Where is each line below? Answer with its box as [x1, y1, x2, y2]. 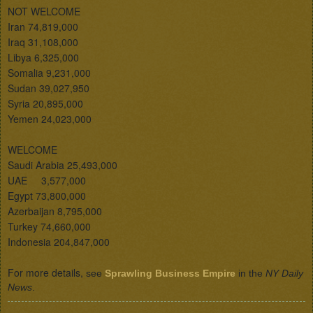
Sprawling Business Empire [105, 267, 235, 279]
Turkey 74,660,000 [8, 219, 91, 233]
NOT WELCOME [8, 3, 83, 18]
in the [235, 267, 265, 279]
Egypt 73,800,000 [8, 188, 86, 203]
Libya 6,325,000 [8, 50, 79, 64]
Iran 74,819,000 [8, 19, 78, 34]
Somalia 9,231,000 [8, 65, 91, 80]
